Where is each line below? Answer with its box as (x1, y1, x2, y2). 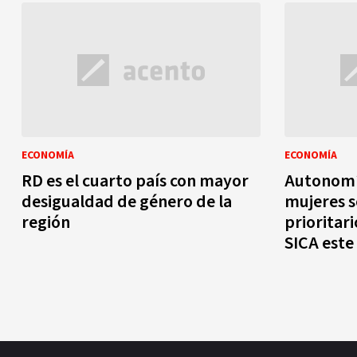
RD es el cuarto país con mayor (22, 168, 249, 194)
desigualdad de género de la (22, 189, 232, 214)
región (22, 210, 70, 235)
